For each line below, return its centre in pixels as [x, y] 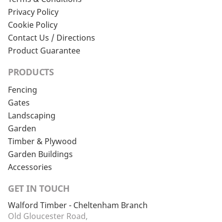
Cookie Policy [33, 25]
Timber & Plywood [42, 141]
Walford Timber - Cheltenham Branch [78, 205]
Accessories [30, 167]
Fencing [23, 90]
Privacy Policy [33, 12]
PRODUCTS [31, 72]
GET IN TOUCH [39, 188]
